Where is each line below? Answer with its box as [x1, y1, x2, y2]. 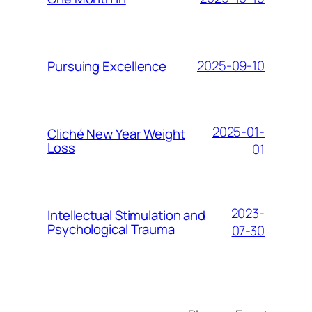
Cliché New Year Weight [47, 124, 185, 143]
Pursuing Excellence [47, 56, 167, 75]
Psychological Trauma [47, 219, 175, 238]
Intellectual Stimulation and [47, 205, 206, 224]
